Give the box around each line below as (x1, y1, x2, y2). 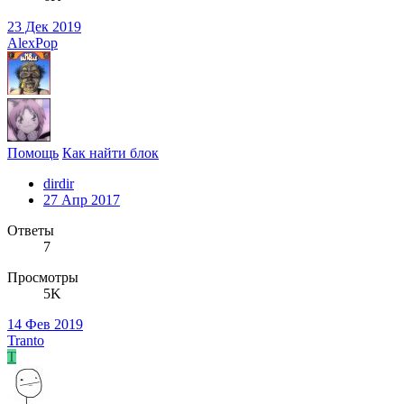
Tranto (7, 333, 44, 349)
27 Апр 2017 (43, 192, 120, 208)
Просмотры (7, 270, 78, 286)
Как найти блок (62, 145, 159, 161)
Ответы (7, 223, 54, 239)
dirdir (43, 176, 74, 192)
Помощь (7, 145, 59, 161)
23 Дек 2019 (7, 19, 81, 35)
